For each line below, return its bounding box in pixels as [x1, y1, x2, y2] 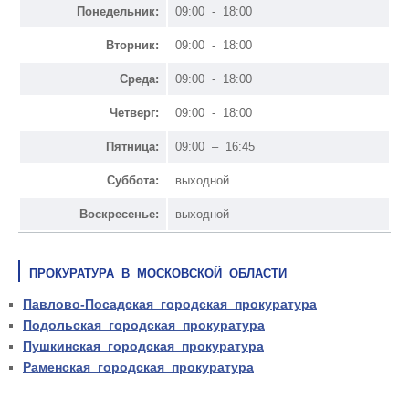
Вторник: [106, 37, 159, 52]
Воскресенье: [79, 206, 159, 221]
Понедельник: [77, 4, 159, 18]
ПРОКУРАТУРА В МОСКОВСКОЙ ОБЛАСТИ [29, 266, 287, 280]
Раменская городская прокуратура [23, 359, 254, 374]
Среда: [120, 71, 159, 86]
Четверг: [110, 105, 159, 120]
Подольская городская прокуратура [23, 317, 265, 332]
